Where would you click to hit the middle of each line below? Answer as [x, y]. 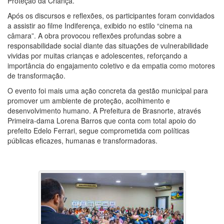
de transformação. [36, 76]
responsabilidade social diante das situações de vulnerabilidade [108, 46]
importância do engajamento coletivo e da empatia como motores [111, 66]
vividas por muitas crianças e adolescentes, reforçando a [97, 56]
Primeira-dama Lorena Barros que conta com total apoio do [102, 121]
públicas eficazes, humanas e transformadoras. [82, 141]
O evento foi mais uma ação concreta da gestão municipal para [108, 91]
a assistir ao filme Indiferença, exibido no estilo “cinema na [100, 26]
